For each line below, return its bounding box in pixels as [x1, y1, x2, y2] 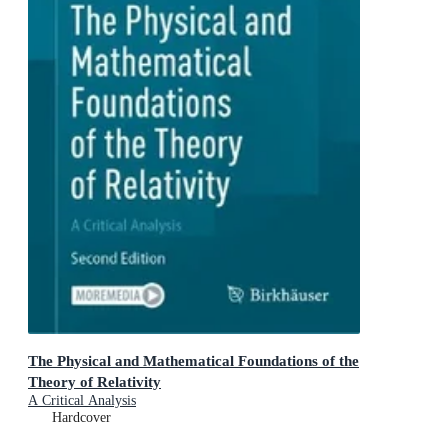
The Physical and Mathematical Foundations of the [28, 351, 359, 369]
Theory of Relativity [28, 372, 161, 390]
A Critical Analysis [28, 392, 136, 408]
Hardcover [52, 409, 111, 425]
